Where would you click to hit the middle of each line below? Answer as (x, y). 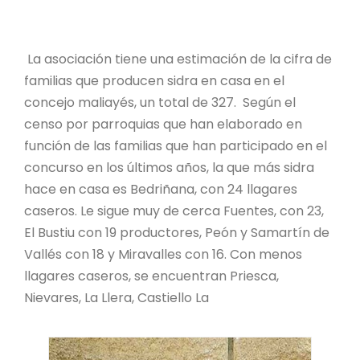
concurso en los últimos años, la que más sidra (169, 167)
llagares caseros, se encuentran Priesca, (151, 276)
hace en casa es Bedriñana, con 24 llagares (161, 189)
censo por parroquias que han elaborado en (163, 124)
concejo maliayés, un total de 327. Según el (160, 102)
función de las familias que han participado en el (176, 145)
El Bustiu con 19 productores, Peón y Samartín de (177, 232)
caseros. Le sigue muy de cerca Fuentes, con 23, (174, 211)
